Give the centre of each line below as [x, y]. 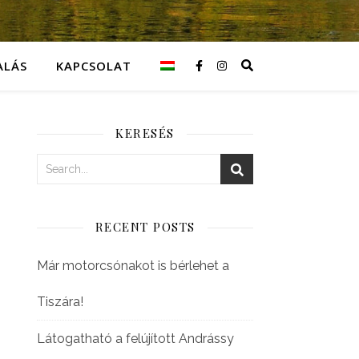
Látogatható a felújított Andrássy [135, 339]
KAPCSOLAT [94, 66]
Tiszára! [60, 302]
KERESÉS [145, 133]
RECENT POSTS [145, 227]
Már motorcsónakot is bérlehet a [133, 266]
